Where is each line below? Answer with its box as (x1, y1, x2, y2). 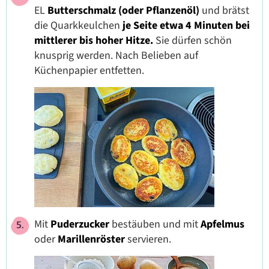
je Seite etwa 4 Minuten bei (122, 17, 250, 33)
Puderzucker (50, 216, 112, 232)
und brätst (202, 2, 249, 18)
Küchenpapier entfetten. (34, 62, 144, 78)
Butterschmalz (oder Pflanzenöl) (47, 2, 202, 18)
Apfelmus (201, 216, 244, 232)
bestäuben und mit (112, 216, 201, 232)
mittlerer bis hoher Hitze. (34, 32, 153, 48)
